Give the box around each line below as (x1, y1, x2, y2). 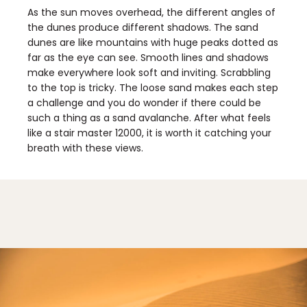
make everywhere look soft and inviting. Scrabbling (27, 66, 271, 80)
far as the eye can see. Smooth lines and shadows (27, 51, 269, 65)
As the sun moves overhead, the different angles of (27, 5, 275, 20)
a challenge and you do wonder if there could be (27, 96, 261, 110)
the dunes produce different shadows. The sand (27, 21, 258, 35)
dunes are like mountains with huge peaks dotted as (27, 36, 278, 50)
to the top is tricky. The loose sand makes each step (27, 81, 278, 95)
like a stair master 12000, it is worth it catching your (27, 126, 271, 140)
